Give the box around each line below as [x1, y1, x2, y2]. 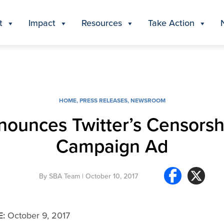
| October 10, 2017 [80, 170, 138, 181]
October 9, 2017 [5, 209, 70, 221]
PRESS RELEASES [79, 96, 127, 104]
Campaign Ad [55, 132, 168, 159]
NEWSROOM [130, 96, 165, 104]
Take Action [148, 16, 194, 29]
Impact [28, 16, 55, 29]
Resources [81, 16, 122, 29]
